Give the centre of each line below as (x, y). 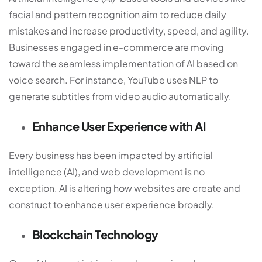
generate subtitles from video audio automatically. (120, 96)
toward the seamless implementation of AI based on (123, 63)
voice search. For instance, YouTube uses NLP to (113, 80)
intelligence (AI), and (55, 171)
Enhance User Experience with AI (119, 126)
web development (142, 171)
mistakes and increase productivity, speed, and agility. (129, 30)
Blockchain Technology (95, 234)
